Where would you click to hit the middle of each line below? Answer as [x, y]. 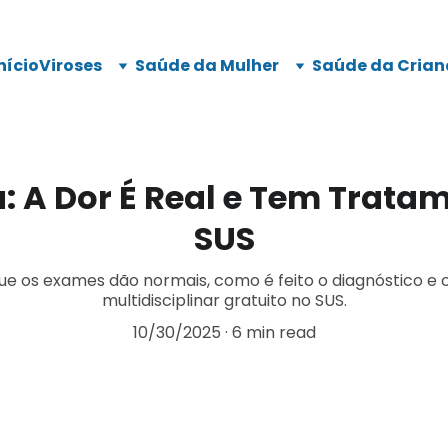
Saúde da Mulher [207, 65]
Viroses [70, 65]
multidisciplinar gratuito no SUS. [224, 300]
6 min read [273, 332]
